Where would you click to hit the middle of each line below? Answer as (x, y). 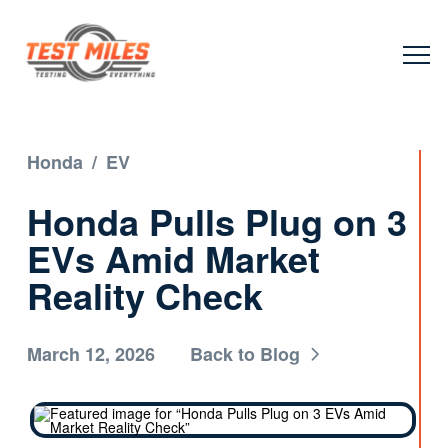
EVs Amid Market (173, 258)
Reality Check (144, 295)
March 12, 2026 (90, 354)
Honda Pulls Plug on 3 (216, 221)
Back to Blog (244, 354)
